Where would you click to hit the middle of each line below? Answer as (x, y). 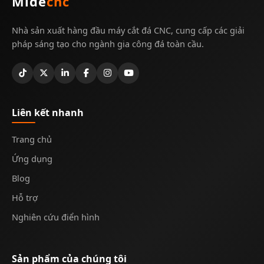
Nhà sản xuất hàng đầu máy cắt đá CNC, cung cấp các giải (128, 30)
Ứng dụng (32, 159)
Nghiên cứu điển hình (56, 217)
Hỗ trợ (25, 198)
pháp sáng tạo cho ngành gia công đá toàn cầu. (108, 44)
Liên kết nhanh (48, 113)
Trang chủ (32, 139)
